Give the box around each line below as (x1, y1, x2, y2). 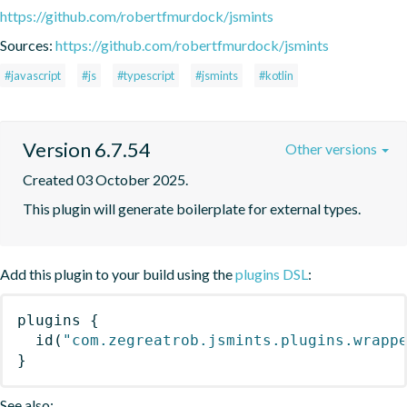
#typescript (117, 67, 174, 83)
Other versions (285, 139, 380, 157)
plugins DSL (235, 264, 308, 283)
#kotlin (259, 67, 293, 83)
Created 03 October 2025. (23, 170, 188, 188)
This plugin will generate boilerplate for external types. (23, 199, 361, 217)
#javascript (5, 67, 61, 83)
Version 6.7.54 (23, 136, 151, 162)
